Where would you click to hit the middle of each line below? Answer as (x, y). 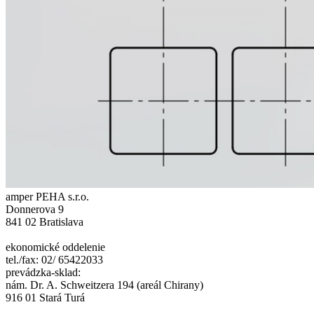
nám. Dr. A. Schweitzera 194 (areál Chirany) (104, 285)
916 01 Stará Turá (45, 298)
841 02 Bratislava (45, 222)
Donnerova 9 (35, 210)
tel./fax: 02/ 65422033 (54, 260)
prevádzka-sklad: (43, 273)
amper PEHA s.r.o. (47, 197)
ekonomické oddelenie (55, 247)
